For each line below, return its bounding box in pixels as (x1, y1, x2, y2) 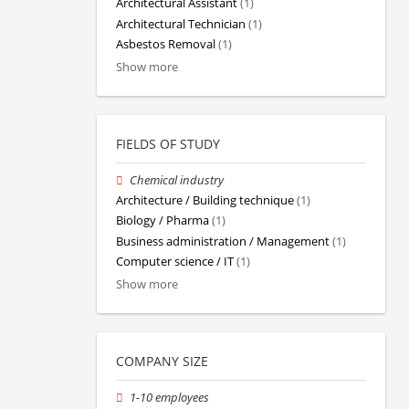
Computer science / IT (116, 253, 234, 269)
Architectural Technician (116, 16, 246, 32)
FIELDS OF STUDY (116, 134, 220, 152)
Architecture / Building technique (116, 193, 294, 209)
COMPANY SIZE (116, 351, 208, 370)
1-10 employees (130, 389, 210, 405)
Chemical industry (130, 172, 225, 188)
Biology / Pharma (116, 213, 209, 229)
